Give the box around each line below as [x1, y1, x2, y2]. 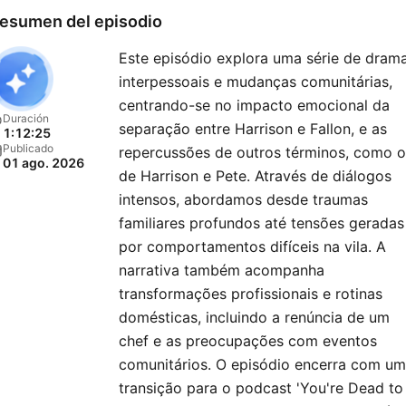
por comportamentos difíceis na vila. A [119, 237, 386, 256]
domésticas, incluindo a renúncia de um [119, 308, 390, 326]
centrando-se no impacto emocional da [119, 96, 390, 114]
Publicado [3, 141, 53, 155]
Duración [3, 111, 49, 125]
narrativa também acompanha [119, 261, 324, 279]
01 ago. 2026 [3, 155, 84, 170]
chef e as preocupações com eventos [119, 332, 377, 350]
